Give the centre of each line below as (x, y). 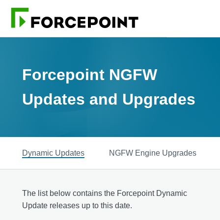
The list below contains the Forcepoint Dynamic (105, 193)
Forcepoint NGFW (90, 75)
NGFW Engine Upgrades (153, 153)
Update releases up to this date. (77, 205)
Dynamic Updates (53, 153)
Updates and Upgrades (109, 99)
